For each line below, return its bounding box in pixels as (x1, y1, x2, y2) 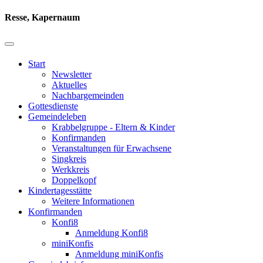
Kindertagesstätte (28, 185, 92, 195)
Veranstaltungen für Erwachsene (52, 143, 171, 153)
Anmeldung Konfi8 (75, 227, 148, 238)
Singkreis (52, 153, 86, 164)
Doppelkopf (52, 174, 96, 185)
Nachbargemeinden (52, 90, 124, 100)
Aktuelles (52, 79, 87, 90)
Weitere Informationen (52, 195, 134, 206)
